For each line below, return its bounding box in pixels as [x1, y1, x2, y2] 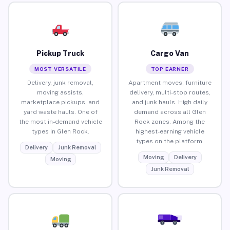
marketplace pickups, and [21, 98, 100, 106]
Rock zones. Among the [135, 118, 205, 125]
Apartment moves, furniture [128, 79, 212, 86]
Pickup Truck [36, 49, 84, 57]
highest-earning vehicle [135, 127, 204, 135]
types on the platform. [136, 137, 204, 145]
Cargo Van [150, 49, 189, 57]
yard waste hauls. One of [23, 108, 98, 116]
